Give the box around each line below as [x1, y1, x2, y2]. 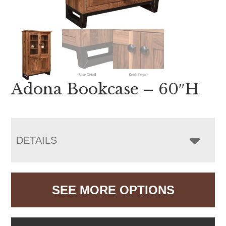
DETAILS [16, 134, 58, 146]
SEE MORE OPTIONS [51, 183, 175, 197]
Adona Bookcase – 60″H [11, 79, 199, 98]
